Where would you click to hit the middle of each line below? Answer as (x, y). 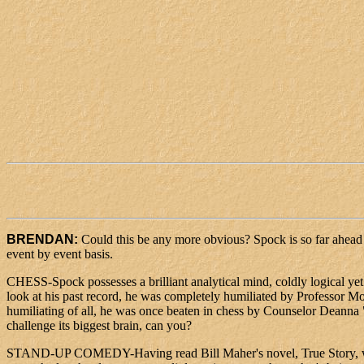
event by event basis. (60, 254)
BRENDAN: (44, 240)
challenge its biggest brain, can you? (99, 326)
